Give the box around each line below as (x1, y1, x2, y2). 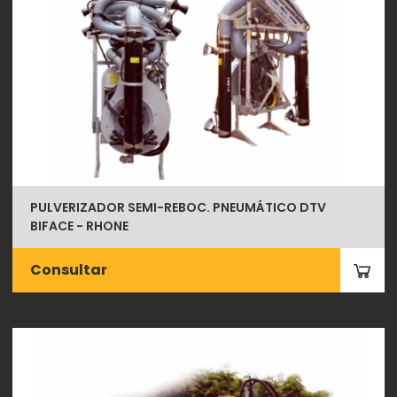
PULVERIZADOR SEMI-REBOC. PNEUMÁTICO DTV (30, 198, 327, 216)
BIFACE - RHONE (30, 216, 129, 235)
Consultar (30, 259, 108, 280)
